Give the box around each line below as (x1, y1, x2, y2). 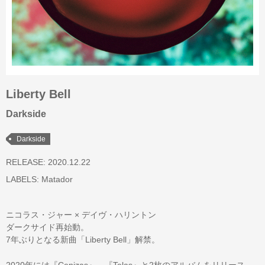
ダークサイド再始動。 (6, 222, 89, 232)
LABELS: (6, 174, 39, 184)
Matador (41, 174, 73, 184)
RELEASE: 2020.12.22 (6, 157, 91, 167)
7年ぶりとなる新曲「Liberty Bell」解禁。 (6, 234, 160, 244)
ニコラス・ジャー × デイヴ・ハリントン (6, 209, 156, 219)
